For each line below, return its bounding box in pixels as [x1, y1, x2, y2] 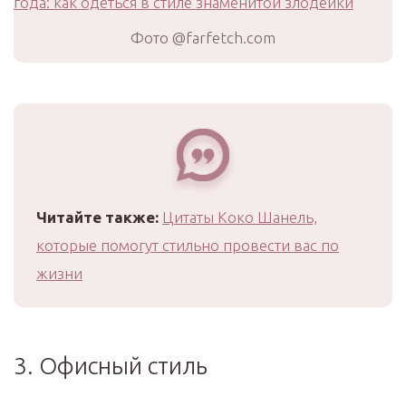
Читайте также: [36, 208, 159, 226]
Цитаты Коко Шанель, [162, 208, 317, 226]
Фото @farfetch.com [130, 29, 275, 46]
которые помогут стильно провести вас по [36, 237, 339, 254]
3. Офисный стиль [14, 353, 208, 379]
